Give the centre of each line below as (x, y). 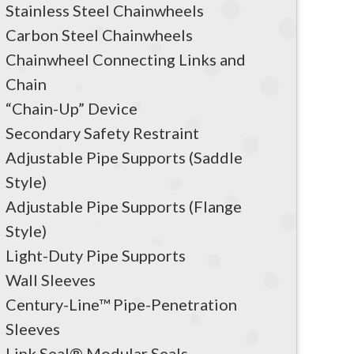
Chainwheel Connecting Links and (126, 59)
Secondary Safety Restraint (102, 132)
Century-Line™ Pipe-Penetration (121, 304)
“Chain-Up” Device (72, 108)
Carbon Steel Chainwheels (99, 34)
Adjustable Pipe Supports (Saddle (124, 157)
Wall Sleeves (51, 279)
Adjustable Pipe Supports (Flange (124, 206)
